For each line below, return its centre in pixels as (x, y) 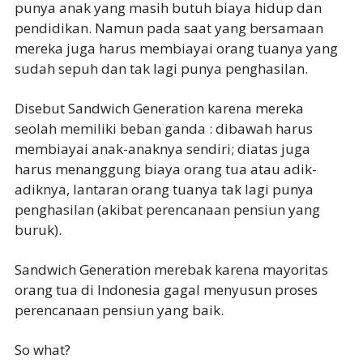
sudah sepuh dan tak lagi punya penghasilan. (161, 69)
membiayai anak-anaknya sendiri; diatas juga (162, 149)
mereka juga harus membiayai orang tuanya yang (176, 49)
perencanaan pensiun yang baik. (119, 310)
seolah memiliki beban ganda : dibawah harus (163, 129)
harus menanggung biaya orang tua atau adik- (165, 169)
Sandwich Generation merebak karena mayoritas (171, 270)
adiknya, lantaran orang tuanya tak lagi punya (164, 190)
